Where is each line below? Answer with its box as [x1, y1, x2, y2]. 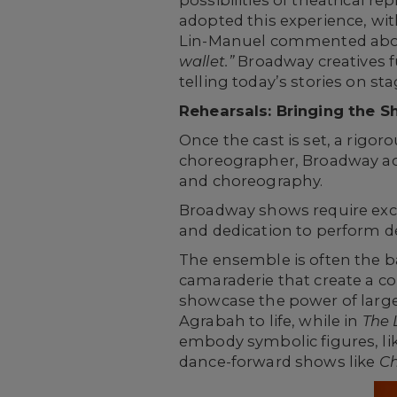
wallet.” [179, 52, 235, 70]
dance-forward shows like [179, 353, 379, 370]
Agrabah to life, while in [179, 312, 362, 330]
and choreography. [179, 172, 323, 190]
